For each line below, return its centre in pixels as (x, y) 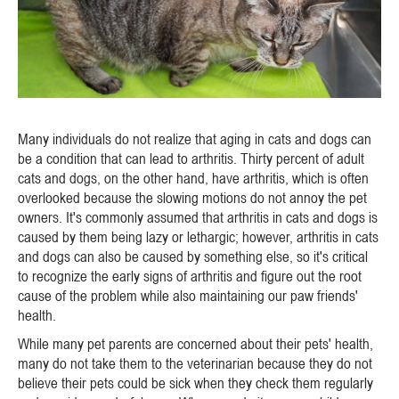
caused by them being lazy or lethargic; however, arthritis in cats (198, 236)
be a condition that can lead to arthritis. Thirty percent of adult (191, 158)
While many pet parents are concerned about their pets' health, (195, 343)
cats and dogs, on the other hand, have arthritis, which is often (193, 178)
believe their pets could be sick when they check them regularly (195, 383)
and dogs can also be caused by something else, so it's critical (193, 256)
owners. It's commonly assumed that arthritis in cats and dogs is (198, 217)
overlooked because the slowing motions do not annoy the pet (192, 197)
